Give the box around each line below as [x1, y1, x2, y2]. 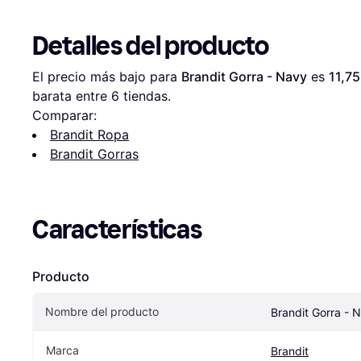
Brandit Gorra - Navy [181, 68, 307, 85]
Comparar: [32, 106, 97, 123]
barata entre [32, 87, 111, 104]
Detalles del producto [32, 30, 269, 61]
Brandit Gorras [50, 145, 139, 162]
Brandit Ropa [50, 126, 129, 143]
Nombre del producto [45, 304, 159, 318]
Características [32, 214, 202, 245]
